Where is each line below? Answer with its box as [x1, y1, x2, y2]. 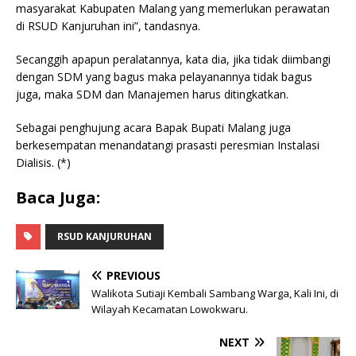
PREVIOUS [106, 267, 161, 283]
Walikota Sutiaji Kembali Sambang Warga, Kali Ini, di [91, 285, 339, 300]
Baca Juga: [16, 186, 100, 208]
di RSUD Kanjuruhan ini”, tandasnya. [16, 17, 200, 33]
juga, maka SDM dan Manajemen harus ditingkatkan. [16, 86, 288, 102]
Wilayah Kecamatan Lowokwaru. [91, 301, 248, 316]
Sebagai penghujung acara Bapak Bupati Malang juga [16, 119, 291, 135]
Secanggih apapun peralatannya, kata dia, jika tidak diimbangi [16, 51, 331, 67]
